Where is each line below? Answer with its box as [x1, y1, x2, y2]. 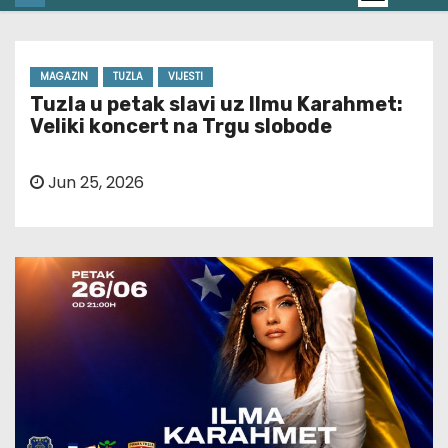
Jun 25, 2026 [44, 171, 144, 195]
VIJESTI [168, 69, 203, 85]
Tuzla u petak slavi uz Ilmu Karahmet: [30, 92, 403, 117]
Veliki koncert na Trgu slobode [30, 114, 332, 139]
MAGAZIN [40, 69, 88, 85]
